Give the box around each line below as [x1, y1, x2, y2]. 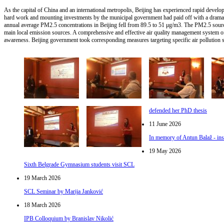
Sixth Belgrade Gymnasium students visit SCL [24, 160, 134, 168]
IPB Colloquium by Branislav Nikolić [24, 214, 113, 222]
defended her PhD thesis [149, 106, 207, 114]
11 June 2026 [149, 120, 181, 127]
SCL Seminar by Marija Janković [24, 187, 103, 195]
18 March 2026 [24, 201, 60, 208]
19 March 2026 [24, 174, 60, 181]
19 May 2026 [149, 147, 181, 154]
